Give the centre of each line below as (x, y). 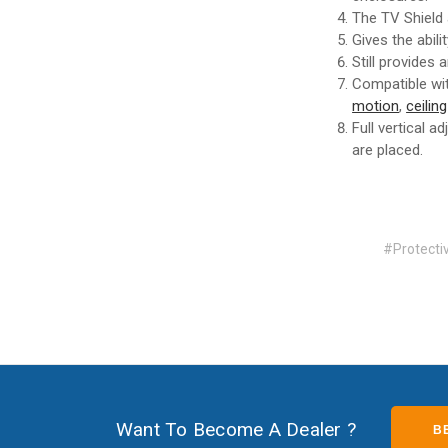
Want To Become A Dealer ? (236, 429)
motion (376, 106)
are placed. (390, 150)
